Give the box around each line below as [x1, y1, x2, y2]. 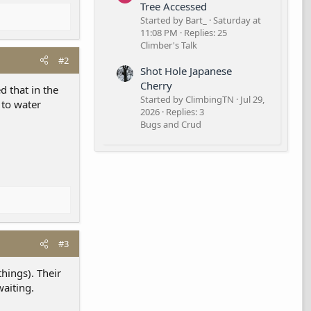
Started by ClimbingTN [140, 92, 234, 106]
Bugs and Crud [140, 117, 201, 131]
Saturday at [213, 14, 261, 27]
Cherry [140, 78, 172, 92]
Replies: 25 [184, 26, 227, 40]
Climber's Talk [140, 39, 197, 52]
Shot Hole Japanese [140, 63, 232, 78]
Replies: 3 [166, 105, 204, 118]
